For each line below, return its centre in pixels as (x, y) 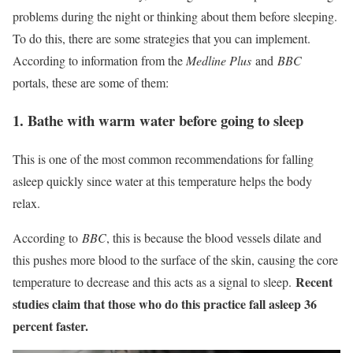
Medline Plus (219, 60)
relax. (26, 203)
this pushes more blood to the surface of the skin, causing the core (175, 259)
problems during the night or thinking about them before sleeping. (175, 16)
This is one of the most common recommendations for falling (163, 158)
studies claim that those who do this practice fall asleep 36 (165, 303)
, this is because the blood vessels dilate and (214, 237)
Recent (314, 281)
